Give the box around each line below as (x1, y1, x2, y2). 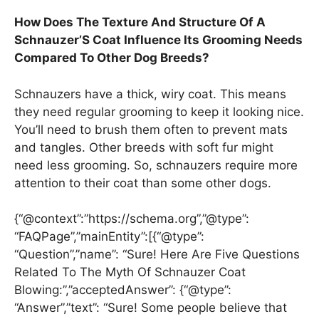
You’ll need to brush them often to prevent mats (14, 122, 288, 137)
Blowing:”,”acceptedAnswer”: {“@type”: (14, 283, 231, 298)
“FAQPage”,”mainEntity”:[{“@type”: (14, 229, 204, 244)
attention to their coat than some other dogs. (14, 175, 271, 190)
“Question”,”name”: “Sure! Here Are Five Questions (14, 247, 300, 262)
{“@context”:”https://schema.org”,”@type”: (14, 211, 249, 226)
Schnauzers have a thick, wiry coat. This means (14, 86, 286, 101)
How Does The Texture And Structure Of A (14, 15, 266, 30)
